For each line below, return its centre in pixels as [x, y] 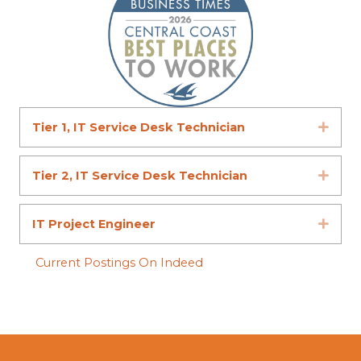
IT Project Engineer [94, 224]
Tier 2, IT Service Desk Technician [140, 176]
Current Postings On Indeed [119, 263]
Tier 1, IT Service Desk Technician [139, 128]
